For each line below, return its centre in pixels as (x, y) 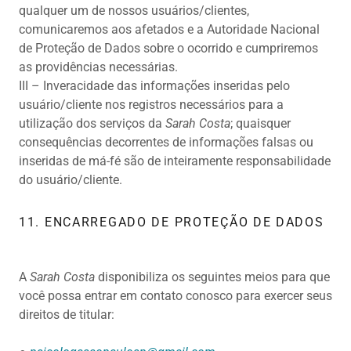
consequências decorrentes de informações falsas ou (166, 143)
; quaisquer (261, 124)
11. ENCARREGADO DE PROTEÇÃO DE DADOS (172, 223)
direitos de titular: (68, 315)
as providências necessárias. (98, 67)
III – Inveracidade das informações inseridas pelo (154, 86)
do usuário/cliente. (71, 180)
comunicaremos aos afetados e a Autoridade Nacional (169, 30)
